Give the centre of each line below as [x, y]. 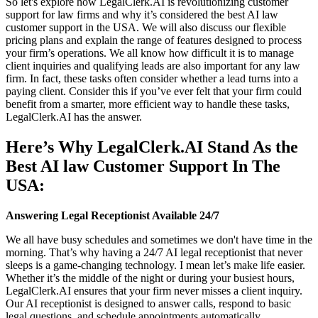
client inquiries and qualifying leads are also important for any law [153, 65]
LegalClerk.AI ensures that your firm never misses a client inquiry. [154, 290]
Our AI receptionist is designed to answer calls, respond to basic [148, 303]
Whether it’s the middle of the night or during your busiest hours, [150, 278]
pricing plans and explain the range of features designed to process [154, 40]
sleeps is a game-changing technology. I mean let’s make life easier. [155, 265]
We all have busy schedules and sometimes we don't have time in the [159, 239]
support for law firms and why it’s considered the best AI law [142, 14]
